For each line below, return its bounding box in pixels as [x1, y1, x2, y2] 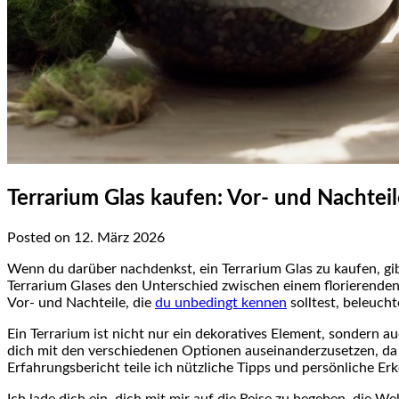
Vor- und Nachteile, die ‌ [7, 295, 155, 310]
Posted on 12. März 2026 [7, 230, 165, 245]
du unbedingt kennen [155, 295, 287, 310]
